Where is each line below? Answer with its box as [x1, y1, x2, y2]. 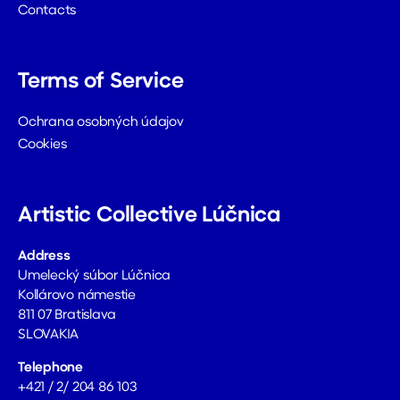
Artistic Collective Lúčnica [18, 205, 280, 228]
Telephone [18, 362, 83, 376]
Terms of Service [18, 71, 184, 94]
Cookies [18, 138, 67, 153]
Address [18, 250, 71, 264]
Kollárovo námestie [18, 289, 136, 304]
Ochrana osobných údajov [18, 116, 184, 130]
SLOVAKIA [18, 329, 79, 343]
